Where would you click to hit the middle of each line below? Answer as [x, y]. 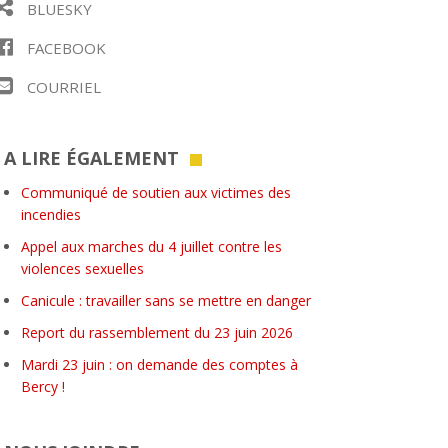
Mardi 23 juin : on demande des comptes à [159, 364]
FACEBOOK [64, 48]
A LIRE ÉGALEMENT [91, 158]
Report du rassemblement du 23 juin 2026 [157, 332]
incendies [51, 214]
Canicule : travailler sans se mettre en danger [166, 300]
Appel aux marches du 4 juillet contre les [151, 246]
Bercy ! [43, 386]
